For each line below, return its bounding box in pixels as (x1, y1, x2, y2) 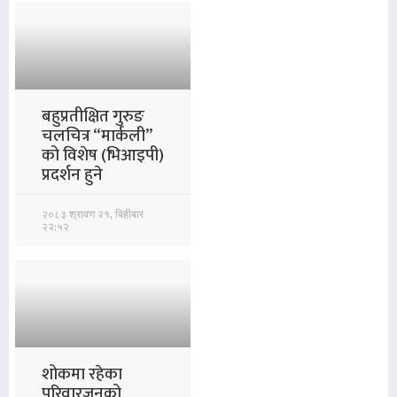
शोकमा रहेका (42, 361, 122, 389)
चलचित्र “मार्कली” (42, 122, 152, 150)
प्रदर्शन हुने (42, 161, 103, 189)
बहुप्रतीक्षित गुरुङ (42, 103, 144, 130)
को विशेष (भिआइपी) (42, 142, 164, 169)
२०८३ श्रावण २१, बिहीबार (42, 206, 144, 223)
